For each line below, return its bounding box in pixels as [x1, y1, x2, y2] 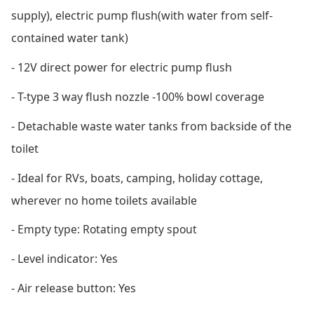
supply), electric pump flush [11, 8, 158, 24]
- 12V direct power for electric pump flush [11, 60, 232, 76]
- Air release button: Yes [11, 280, 136, 296]
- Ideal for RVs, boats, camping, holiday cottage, [11, 170, 263, 186]
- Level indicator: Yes [11, 251, 118, 267]
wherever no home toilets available [11, 193, 197, 209]
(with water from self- [157, 8, 273, 24]
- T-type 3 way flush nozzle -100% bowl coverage [11, 89, 264, 105]
